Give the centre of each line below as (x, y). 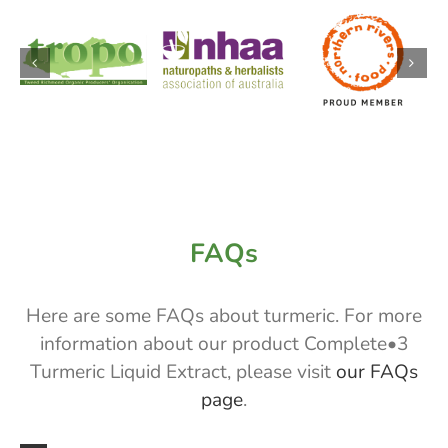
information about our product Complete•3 (224, 343)
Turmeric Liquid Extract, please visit (183, 371)
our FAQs (377, 371)
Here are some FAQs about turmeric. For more (224, 315)
